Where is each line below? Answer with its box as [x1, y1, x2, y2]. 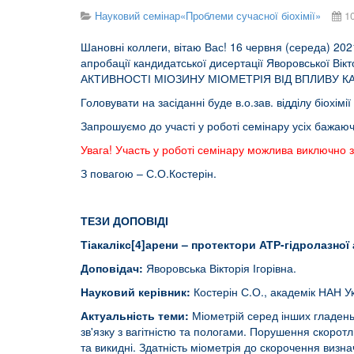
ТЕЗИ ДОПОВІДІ [81, 213, 168, 228]
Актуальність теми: [81, 307, 189, 323]
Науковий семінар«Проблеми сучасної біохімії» [95, 8, 321, 23]
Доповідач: [81, 260, 143, 276]
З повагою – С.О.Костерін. [81, 165, 217, 181]
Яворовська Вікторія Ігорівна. [143, 260, 296, 276]
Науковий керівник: [81, 284, 194, 299]
